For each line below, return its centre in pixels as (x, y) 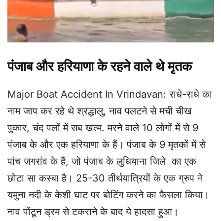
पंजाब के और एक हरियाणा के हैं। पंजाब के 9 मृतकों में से (107, 145)
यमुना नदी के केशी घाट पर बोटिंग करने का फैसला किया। (108, 195)
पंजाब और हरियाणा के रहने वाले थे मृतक (100, 67)
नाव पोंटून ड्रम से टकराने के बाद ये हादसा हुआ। (93, 212)
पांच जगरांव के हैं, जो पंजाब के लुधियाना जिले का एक (102, 162)
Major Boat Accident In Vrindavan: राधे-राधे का (110, 94)
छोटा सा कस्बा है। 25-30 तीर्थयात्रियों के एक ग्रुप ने (105, 178)
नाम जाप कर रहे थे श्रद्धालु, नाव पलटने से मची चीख (100, 111)
